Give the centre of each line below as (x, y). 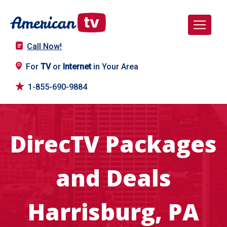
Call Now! (44, 47)
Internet (77, 67)
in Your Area (115, 67)
